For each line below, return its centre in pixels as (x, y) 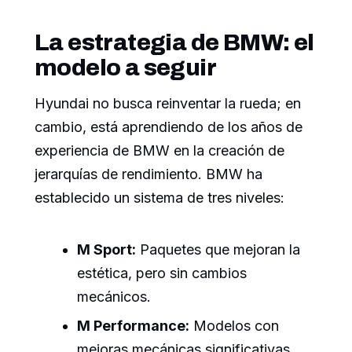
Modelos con (234, 325)
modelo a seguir (125, 67)
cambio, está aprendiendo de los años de (169, 126)
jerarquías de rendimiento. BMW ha (148, 174)
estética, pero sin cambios (162, 273)
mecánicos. (114, 296)
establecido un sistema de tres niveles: (159, 197)
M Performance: (133, 325)
